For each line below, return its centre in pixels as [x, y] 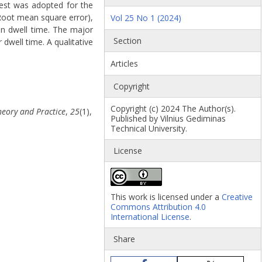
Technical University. [149, 129]
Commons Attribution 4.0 [158, 207]
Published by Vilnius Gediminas [168, 119]
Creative [237, 197]
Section [128, 41]
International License [150, 217]
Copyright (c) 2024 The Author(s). [173, 109]
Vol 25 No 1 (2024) [146, 18]
